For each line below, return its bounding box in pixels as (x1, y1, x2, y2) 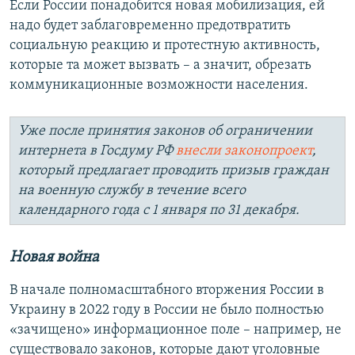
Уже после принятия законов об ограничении (18, 124, 312, 139)
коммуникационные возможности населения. (10, 78, 308, 94)
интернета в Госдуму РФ (18, 143, 176, 159)
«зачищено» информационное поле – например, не (10, 323, 342, 338)
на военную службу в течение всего (18, 183, 246, 199)
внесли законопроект (176, 143, 312, 159)
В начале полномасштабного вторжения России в (10, 283, 324, 299)
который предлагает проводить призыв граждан (18, 163, 329, 179)
